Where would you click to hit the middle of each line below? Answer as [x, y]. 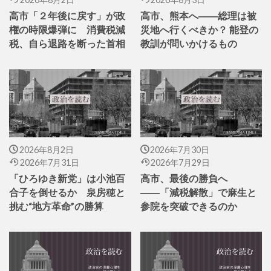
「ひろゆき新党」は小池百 [67, 178]
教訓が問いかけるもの [188, 43]
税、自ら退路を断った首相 [67, 43]
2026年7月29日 [180, 162]
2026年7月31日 [49, 162]
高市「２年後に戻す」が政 [67, 15]
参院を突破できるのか [188, 206]
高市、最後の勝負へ [184, 178]
